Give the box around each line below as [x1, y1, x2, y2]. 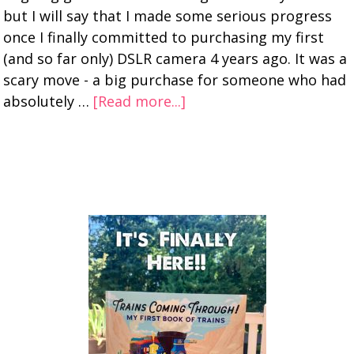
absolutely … [3, 92, 94, 111]
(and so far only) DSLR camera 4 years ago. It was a [3, 49, 348, 68]
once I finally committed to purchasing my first [3, 28, 325, 47]
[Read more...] [93, 92, 186, 111]
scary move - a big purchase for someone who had [3, 70, 347, 89]
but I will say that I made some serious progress [3, 6, 333, 25]
